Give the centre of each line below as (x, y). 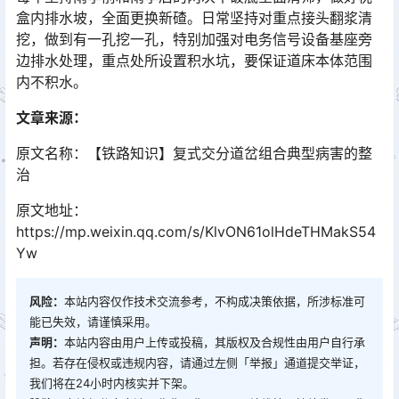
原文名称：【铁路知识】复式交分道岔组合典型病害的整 (194, 153)
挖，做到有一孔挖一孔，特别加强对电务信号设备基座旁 (194, 39)
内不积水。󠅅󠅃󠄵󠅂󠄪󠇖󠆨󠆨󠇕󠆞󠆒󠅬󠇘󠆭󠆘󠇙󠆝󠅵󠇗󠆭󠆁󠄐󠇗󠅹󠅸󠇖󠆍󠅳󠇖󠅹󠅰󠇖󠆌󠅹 (52, 82)
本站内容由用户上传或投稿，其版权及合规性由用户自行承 (215, 342)
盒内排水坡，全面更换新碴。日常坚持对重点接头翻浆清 (194, 18)
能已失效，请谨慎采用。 (93, 322)
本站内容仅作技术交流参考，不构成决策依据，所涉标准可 (215, 301)
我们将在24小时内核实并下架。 (112, 383)
